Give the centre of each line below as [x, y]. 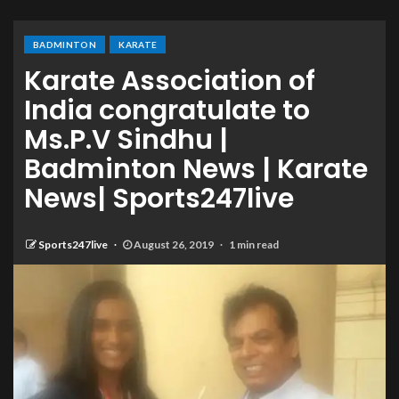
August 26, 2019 [174, 245]
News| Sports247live [159, 199]
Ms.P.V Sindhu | [126, 140]
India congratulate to [167, 111]
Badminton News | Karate [196, 170]
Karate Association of [170, 81]
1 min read [254, 245]
